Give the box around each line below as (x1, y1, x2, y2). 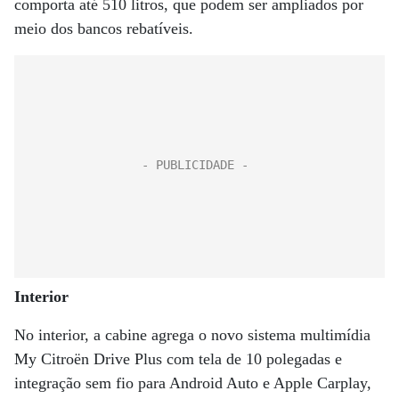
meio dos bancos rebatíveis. (14, 20, 193, 37)
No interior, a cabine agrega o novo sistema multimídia (14, 326, 370, 344)
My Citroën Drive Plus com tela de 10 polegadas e (14, 350, 342, 368)
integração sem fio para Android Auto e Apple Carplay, (14, 374, 371, 392)
